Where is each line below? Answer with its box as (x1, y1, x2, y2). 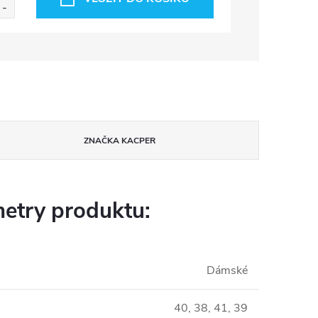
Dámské (207, 263, 248, 278)
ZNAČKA (83, 135, 119, 146)
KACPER (119, 135, 155, 146)
